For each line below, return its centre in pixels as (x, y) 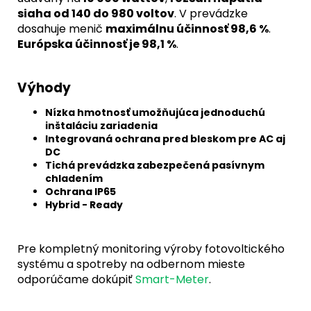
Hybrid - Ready (84, 204)
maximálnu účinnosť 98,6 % (187, 28)
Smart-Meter (172, 279)
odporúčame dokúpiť (76, 279)
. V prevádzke (211, 13)
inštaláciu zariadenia (101, 125)
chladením (74, 178)
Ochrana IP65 (81, 191)
